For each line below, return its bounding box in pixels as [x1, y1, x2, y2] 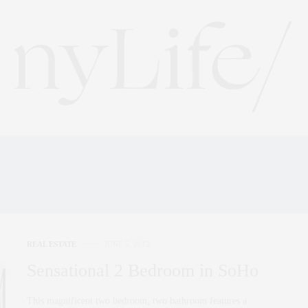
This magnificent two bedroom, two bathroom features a [27, 295, 247, 306]
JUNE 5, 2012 [104, 239, 150, 248]
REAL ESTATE [27, 239, 76, 248]
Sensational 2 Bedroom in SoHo [27, 260, 258, 280]
